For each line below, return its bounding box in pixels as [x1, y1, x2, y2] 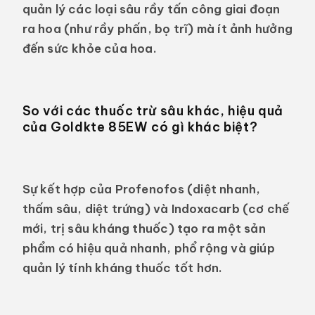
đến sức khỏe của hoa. [22, 41, 157, 56]
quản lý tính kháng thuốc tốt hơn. [22, 259, 223, 275]
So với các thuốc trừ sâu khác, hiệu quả [22, 103, 284, 120]
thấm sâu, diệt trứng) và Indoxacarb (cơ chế [22, 200, 290, 216]
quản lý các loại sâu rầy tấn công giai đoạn [22, 1, 281, 17]
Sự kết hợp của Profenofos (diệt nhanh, [22, 181, 261, 196]
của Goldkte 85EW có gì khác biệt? [22, 119, 258, 136]
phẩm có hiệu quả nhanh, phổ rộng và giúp [22, 240, 275, 255]
